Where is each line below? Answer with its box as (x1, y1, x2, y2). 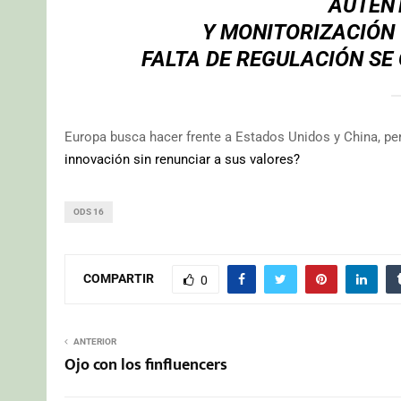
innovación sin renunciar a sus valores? (64, 151, 300, 168)
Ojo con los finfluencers (64, 352, 227, 380)
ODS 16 (73, 207, 104, 218)
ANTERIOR (73, 337, 116, 347)
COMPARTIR (83, 270, 154, 286)
